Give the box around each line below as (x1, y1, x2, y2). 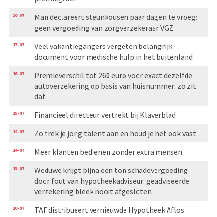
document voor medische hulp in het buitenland (34, 51, 193, 62)
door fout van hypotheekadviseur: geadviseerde (34, 175, 189, 186)
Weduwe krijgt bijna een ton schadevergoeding (34, 165, 188, 175)
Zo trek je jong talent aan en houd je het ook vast (34, 128, 196, 138)
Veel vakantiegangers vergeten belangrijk (34, 41, 172, 51)
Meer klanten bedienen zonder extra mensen (34, 146, 182, 156)
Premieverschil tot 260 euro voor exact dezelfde (34, 70, 192, 80)
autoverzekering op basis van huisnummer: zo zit (34, 80, 196, 91)
